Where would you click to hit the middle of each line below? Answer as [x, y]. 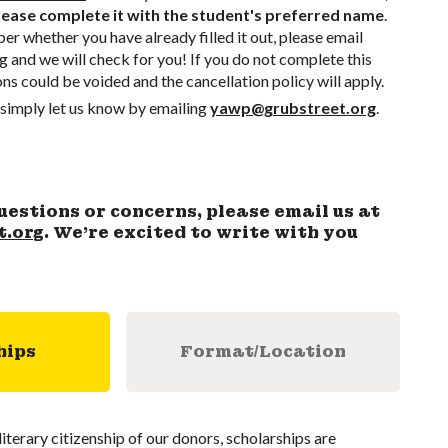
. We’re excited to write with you [200, 232]
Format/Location [262, 352]
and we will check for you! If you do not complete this [189, 58]
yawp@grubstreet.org [292, 108]
